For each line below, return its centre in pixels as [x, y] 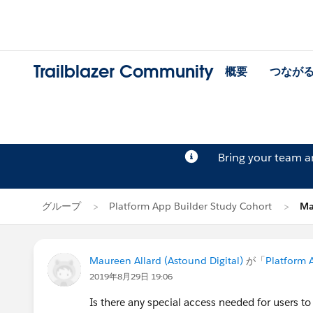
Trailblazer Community [124, 72]
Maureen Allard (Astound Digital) [166, 261]
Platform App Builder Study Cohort [190, 206]
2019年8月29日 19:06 [131, 276]
